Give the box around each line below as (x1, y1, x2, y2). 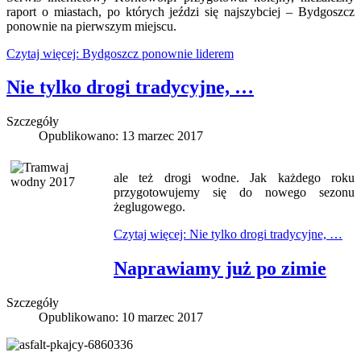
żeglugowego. (114, 200, 185, 214)
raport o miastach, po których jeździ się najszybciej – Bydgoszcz (6, 4, 355, 19)
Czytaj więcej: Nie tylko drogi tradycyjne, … (114, 227, 342, 242)
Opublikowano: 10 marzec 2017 (39, 310, 203, 325)
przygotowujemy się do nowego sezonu (114, 185, 355, 200)
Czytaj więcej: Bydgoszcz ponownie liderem (6, 46, 234, 60)
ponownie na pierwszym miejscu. (6, 19, 176, 33)
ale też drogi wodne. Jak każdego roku (114, 171, 355, 185)
